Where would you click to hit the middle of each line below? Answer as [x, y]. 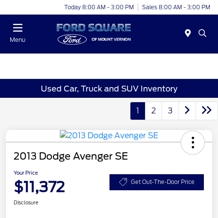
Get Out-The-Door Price [163, 182]
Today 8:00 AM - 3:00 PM [99, 7]
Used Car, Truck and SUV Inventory [109, 89]
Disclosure [26, 203]
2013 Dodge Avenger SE [71, 156]
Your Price [26, 173]
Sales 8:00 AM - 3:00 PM [176, 7]
